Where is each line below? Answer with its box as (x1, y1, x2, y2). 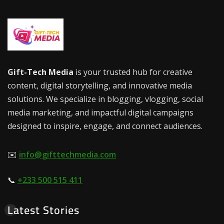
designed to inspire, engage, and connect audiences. (7, 120, 202, 131)
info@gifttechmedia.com (19, 148, 116, 160)
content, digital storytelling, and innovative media (7, 79, 192, 91)
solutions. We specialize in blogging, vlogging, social (7, 93, 203, 104)
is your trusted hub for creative (73, 66, 192, 77)
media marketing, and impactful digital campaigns (7, 106, 193, 118)
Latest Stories (7, 199, 79, 220)
